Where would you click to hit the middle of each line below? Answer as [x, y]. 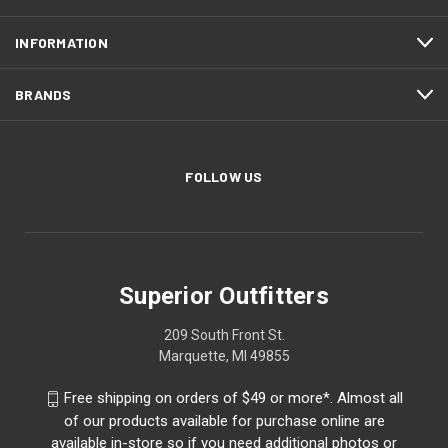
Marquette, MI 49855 [224, 356]
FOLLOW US [224, 177]
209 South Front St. [224, 335]
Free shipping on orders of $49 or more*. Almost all [233, 398]
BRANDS [43, 95]
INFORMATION [61, 43]
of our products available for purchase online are [224, 420]
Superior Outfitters [224, 296]
